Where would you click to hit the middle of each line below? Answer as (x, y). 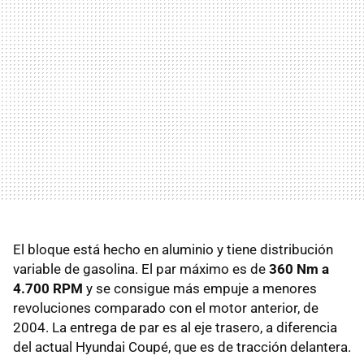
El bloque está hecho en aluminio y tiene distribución (173, 250)
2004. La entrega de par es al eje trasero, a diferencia (175, 328)
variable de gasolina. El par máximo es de (141, 269)
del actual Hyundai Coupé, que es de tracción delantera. (182, 347)
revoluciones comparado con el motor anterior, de (166, 308)
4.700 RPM (48, 289)
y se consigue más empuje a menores (200, 289)
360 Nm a (299, 269)
